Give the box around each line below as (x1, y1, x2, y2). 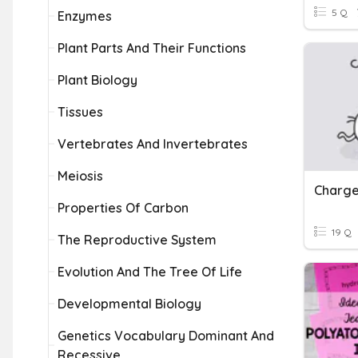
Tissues (58, 104, 103, 120)
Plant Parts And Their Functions (58, 40, 246, 56)
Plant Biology (58, 72, 137, 88)
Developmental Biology (58, 296, 201, 312)
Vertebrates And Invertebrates (58, 136, 248, 152)
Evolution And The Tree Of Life (58, 264, 242, 280)
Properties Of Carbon (58, 200, 189, 216)
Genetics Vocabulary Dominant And (58, 328, 274, 344)
